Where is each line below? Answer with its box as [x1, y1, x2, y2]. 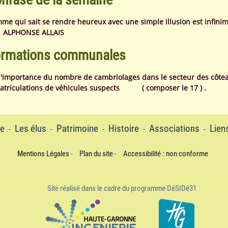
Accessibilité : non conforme [123, 149, 208, 158]
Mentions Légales [17, 149, 69, 158]
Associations [149, 123, 199, 134]
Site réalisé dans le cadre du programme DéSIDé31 [47, 184, 196, 193]
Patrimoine [56, 123, 98, 134]
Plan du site [79, 149, 113, 158]
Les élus [15, 123, 46, 134]
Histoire [108, 123, 139, 134]
